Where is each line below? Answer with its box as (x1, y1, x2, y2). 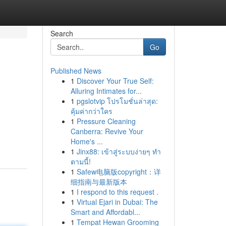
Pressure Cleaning (76, 116, 136, 126)
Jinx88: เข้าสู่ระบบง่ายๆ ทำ (76, 146, 161, 156)
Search (50, 28, 73, 38)
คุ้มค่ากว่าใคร (70, 106, 112, 116)
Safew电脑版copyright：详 (76, 166, 161, 177)
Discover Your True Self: (76, 76, 154, 86)
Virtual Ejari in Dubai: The (76, 197, 158, 207)
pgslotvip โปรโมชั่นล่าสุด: (76, 96, 158, 106)
